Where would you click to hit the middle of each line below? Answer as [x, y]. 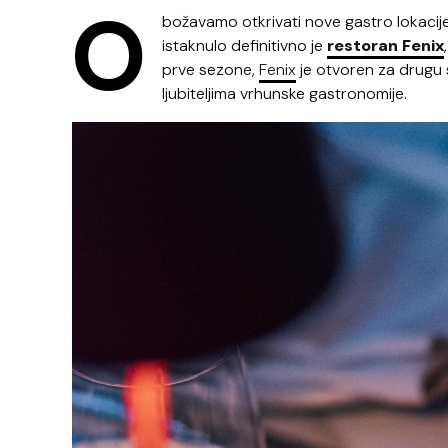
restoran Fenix [385, 45]
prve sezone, [210, 69]
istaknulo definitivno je [244, 45]
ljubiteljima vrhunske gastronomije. [284, 93]
